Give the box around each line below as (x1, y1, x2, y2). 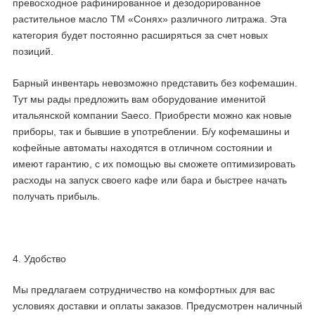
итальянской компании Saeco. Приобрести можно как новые (13, 109, 292, 121)
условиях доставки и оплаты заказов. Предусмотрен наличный (13, 300, 302, 312)
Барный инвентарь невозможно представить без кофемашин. (13, 77, 297, 89)
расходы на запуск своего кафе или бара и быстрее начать (13, 174, 287, 186)
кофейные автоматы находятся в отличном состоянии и (13, 141, 272, 153)
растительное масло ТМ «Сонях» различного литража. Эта (13, 13, 287, 25)
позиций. (13, 45, 53, 57)
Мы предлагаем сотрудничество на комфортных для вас (13, 284, 275, 296)
